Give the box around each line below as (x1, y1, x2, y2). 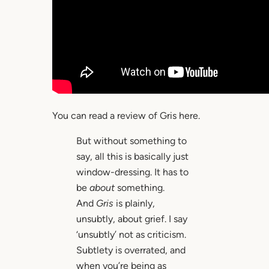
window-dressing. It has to (76, 166, 189, 178)
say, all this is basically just (76, 151, 189, 163)
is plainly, (115, 198, 155, 210)
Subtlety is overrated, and (76, 244, 186, 256)
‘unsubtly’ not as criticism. (76, 229, 186, 241)
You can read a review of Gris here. (52, 110, 200, 122)
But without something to (76, 135, 187, 147)
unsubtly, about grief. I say (76, 213, 187, 225)
